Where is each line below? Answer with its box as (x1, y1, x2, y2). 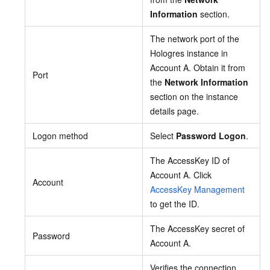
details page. (150, 104, 199, 117)
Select (150, 129, 176, 142)
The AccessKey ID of (150, 154, 230, 166)
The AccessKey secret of (150, 222, 245, 234)
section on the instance (150, 90, 238, 102)
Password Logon (176, 129, 246, 142)
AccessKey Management (150, 183, 245, 195)
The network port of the (150, 32, 239, 45)
